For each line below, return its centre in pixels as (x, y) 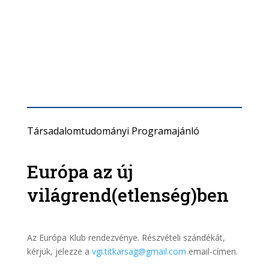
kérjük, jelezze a (59, 251)
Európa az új (80, 171)
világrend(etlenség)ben (128, 195)
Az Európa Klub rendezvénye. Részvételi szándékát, (126, 237)
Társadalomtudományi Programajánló (113, 131)
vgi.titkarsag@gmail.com (139, 251)
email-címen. (212, 251)
